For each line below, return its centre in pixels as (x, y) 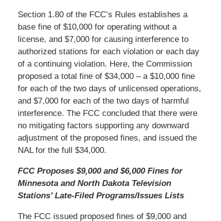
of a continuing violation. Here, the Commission (105, 64)
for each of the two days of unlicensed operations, (109, 88)
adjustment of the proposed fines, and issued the (107, 138)
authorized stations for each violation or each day (108, 51)
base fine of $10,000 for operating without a (97, 27)
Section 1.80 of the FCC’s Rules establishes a (102, 14)
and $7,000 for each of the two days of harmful (103, 101)
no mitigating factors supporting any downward (103, 125)
